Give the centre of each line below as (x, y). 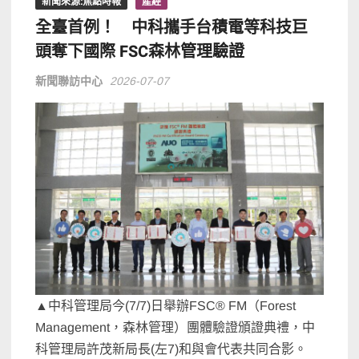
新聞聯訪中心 (69, 81)
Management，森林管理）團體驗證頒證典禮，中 (175, 327)
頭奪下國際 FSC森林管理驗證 (140, 52)
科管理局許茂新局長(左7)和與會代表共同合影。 (171, 349)
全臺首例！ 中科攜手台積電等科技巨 (172, 28)
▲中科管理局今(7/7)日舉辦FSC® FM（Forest (166, 305)
